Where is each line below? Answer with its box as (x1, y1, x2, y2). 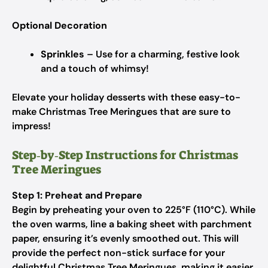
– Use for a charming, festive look (84, 48, 240, 60)
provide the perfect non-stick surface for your (12, 246, 225, 259)
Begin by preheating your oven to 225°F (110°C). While (12, 203, 255, 216)
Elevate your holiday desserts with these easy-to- (12, 91, 240, 103)
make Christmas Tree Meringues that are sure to (12, 105, 231, 118)
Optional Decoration (12, 19, 107, 32)
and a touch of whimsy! (41, 62, 149, 75)
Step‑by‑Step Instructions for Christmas (12, 147, 238, 163)
